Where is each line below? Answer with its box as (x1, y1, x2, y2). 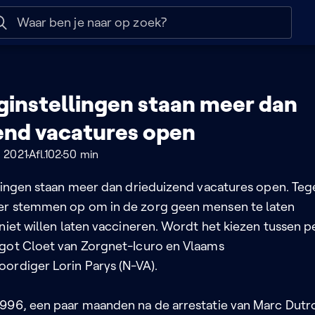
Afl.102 (28, 148, 62, 160)
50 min (63, 148, 98, 160)
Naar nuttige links (51, 6, 152, 21)
